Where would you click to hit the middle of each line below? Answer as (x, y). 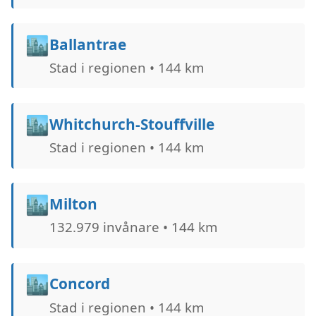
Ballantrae (87, 44)
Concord (79, 284)
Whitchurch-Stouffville (132, 124)
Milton (73, 204)
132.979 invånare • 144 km (133, 227)
